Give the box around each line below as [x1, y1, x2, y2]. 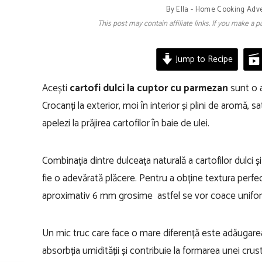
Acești [42, 80, 70, 96]
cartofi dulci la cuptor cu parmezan [70, 80, 228, 96]
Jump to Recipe [173, 51, 233, 67]
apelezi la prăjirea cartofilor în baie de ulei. [42, 115, 209, 132]
